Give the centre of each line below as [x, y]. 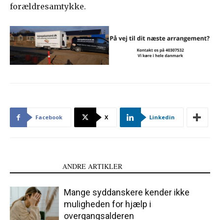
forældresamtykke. [48, 7]
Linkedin [162, 117]
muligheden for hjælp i [108, 204]
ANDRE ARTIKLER [92, 166]
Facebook [49, 117]
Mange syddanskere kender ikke [127, 192]
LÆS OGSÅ [33, 166]
